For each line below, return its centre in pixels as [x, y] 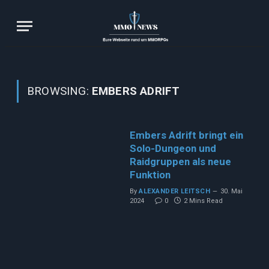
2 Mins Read [204, 201]
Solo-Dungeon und [173, 148]
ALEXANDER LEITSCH [174, 191]
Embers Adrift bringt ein [187, 135]
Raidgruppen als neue [181, 161]
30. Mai [231, 191]
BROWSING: [59, 91]
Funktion [150, 174]
